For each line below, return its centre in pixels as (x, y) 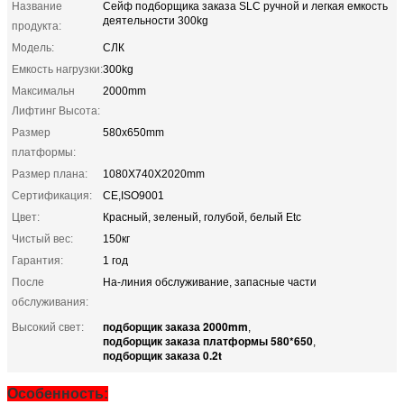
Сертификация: (52, 195)
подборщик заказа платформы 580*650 (208, 340)
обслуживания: (50, 302)
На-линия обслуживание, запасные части (210, 282)
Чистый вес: (42, 239)
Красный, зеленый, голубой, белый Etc (202, 217)
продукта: (37, 26)
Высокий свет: (48, 327)
